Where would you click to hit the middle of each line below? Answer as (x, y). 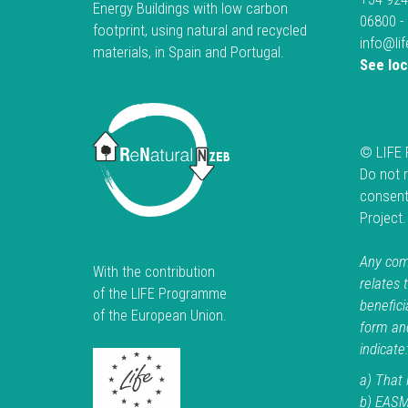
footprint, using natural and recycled (200, 31)
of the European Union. (160, 315)
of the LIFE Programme (160, 293)
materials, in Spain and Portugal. (189, 52)
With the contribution (154, 271)
